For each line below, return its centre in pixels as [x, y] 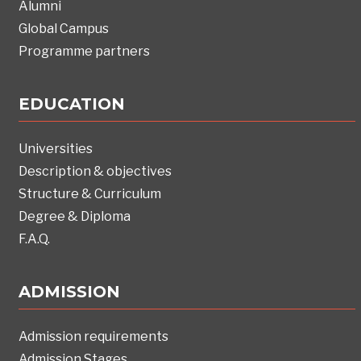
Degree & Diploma [75, 217]
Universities [56, 149]
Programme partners [85, 52]
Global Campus [64, 29]
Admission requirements [94, 337]
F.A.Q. [35, 239]
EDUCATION [72, 104]
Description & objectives [95, 172]
